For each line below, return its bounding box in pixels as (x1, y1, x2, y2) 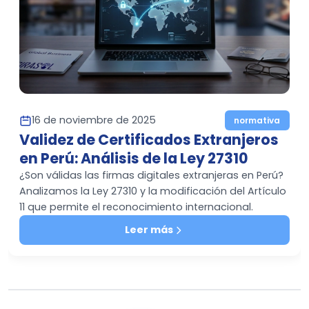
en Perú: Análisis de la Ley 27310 (19, 148, 248, 169)
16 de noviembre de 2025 (32, 113, 156, 127)
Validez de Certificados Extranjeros (19, 130, 279, 150)
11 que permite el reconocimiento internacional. (19, 200, 253, 215)
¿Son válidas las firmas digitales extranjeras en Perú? (19, 168, 283, 183)
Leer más (125, 223, 173, 237)
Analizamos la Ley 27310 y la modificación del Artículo (19, 184, 286, 199)
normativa (234, 114, 281, 126)
